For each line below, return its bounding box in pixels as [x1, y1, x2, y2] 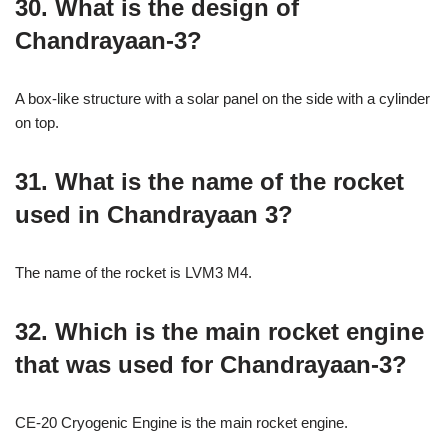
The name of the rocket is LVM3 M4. [15, 264, 252, 281]
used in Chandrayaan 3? [15, 201, 293, 228]
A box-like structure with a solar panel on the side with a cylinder [15, 90, 430, 107]
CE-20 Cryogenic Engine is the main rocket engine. [15, 414, 348, 431]
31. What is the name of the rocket [15, 168, 404, 195]
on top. [15, 114, 59, 131]
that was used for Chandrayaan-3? [15, 351, 407, 378]
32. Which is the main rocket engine [15, 318, 424, 345]
